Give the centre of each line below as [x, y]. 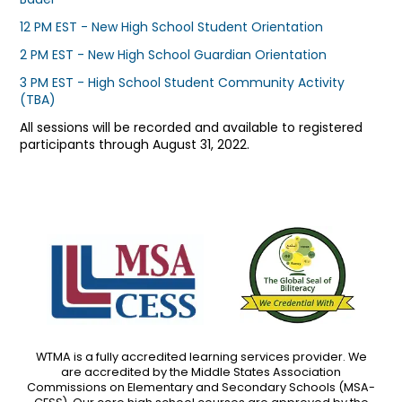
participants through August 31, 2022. [135, 144]
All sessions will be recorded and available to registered [192, 127]
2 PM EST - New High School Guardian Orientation [174, 54]
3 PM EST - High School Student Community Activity [183, 82]
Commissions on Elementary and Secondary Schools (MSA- [201, 388]
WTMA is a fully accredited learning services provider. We [201, 357]
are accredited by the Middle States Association [201, 372]
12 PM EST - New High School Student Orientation [172, 26]
